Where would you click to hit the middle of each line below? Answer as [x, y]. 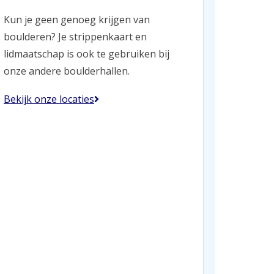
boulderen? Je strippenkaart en [75, 36]
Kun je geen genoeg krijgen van [77, 19]
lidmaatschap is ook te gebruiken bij [87, 54]
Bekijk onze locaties [49, 99]
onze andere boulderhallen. [67, 71]
